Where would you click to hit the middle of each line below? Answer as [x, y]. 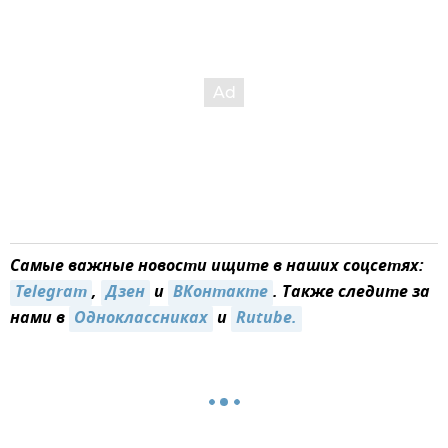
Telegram [51, 293]
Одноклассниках [141, 319]
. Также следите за [351, 293]
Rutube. [266, 319]
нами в [39, 319]
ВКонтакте [220, 293]
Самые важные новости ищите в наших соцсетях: [217, 267]
